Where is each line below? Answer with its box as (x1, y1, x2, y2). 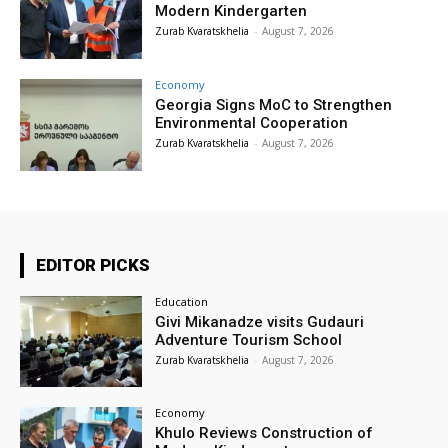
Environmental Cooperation (155, 113, 349, 132)
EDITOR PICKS (36, 254, 150, 275)
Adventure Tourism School (155, 330, 343, 349)
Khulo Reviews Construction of (155, 424, 374, 443)
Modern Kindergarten (155, 2, 308, 21)
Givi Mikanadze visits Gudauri (155, 312, 365, 331)
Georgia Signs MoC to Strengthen (155, 95, 393, 114)
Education (155, 293, 209, 309)
